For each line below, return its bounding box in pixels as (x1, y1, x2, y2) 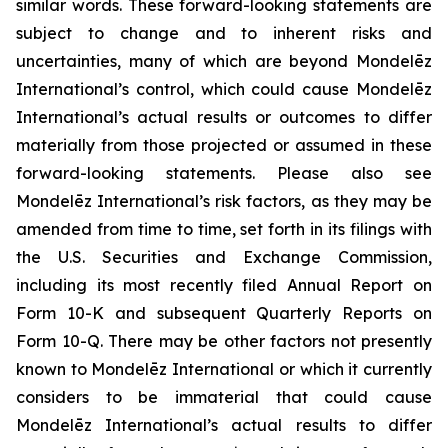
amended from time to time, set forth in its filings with (16, 218, 432, 239)
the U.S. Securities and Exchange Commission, (16, 246, 432, 267)
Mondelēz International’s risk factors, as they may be (16, 190, 432, 211)
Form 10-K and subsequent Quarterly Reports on (16, 302, 432, 323)
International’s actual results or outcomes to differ (16, 106, 432, 127)
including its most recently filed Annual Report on (16, 274, 432, 295)
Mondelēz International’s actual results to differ (16, 414, 432, 435)
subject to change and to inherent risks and (16, 22, 432, 43)
